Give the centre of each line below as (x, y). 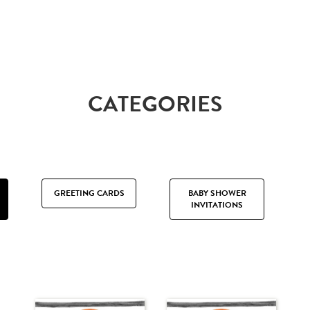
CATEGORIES (155, 104)
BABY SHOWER (217, 193)
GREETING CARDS (89, 193)
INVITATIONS (217, 205)
